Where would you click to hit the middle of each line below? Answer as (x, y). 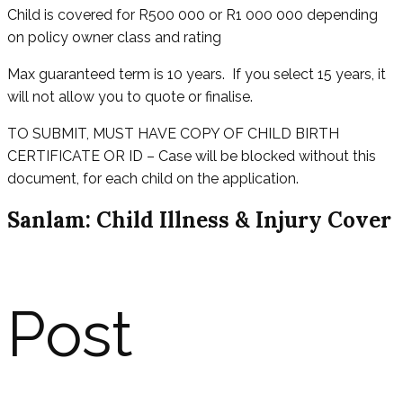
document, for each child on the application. (153, 179)
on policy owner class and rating (114, 38)
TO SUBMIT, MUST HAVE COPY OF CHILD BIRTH (173, 134)
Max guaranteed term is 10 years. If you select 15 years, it (197, 75)
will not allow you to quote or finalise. (130, 97)
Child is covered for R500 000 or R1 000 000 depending (193, 15)
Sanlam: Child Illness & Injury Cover (199, 220)
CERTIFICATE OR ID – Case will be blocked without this (192, 157)
